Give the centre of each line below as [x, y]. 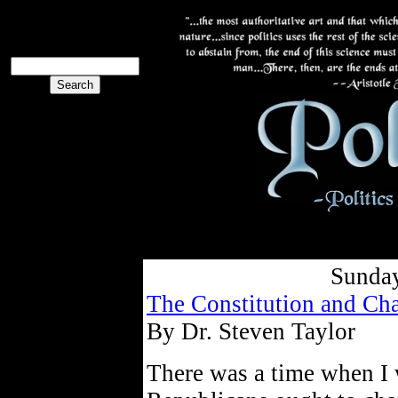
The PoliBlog [75, 18]
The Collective [52, 271]
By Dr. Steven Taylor [251, 331]
